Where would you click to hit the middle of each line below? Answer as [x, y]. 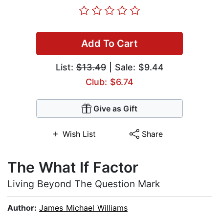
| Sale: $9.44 [135, 67]
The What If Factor [73, 167]
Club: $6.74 [109, 82]
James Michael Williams [83, 208]
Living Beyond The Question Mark [84, 184]
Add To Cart [109, 44]
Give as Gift [115, 109]
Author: [23, 208]
